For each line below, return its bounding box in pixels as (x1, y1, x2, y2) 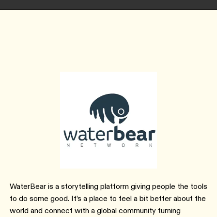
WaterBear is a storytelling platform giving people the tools (10, 182, 207, 191)
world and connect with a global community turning (10, 206, 181, 215)
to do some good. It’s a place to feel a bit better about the (10, 194, 206, 203)
